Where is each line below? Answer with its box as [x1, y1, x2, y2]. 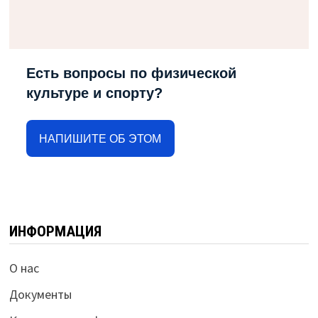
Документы [9, 286, 72, 303]
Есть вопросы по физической [26, 65, 236, 82]
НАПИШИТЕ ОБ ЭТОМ [39, 132, 162, 145]
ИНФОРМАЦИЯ [9, 223, 102, 241]
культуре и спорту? [26, 85, 163, 102]
